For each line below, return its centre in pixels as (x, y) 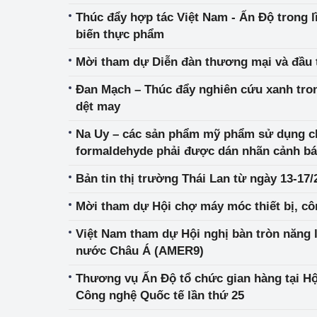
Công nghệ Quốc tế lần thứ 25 (160, 295)
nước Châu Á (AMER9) (140, 251)
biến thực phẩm (120, 34)
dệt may (98, 106)
